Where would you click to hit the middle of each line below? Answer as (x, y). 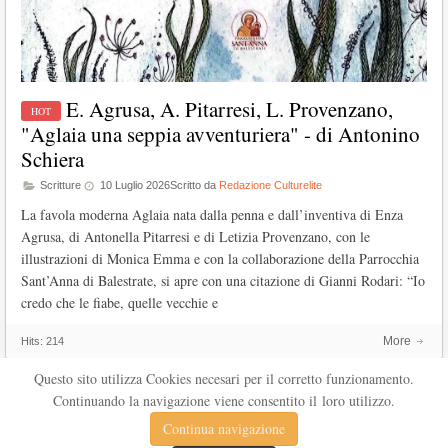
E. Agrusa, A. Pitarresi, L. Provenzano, (229, 108)
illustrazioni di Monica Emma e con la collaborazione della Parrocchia (220, 258)
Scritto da (194, 184)
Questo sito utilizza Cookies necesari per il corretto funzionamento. (224, 378)
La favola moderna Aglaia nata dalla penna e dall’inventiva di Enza (212, 214)
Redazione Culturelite (270, 184)
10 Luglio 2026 (133, 184)
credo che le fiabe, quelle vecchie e (119, 302)
